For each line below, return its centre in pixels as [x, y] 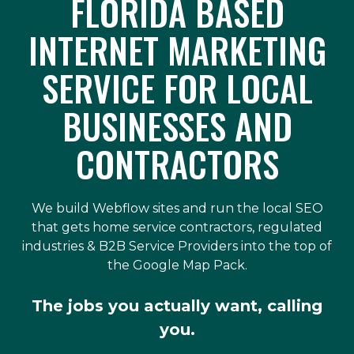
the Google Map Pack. [177, 265]
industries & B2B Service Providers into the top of [177, 246]
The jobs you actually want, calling [177, 306]
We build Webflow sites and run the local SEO [177, 208]
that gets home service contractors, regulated [177, 227]
